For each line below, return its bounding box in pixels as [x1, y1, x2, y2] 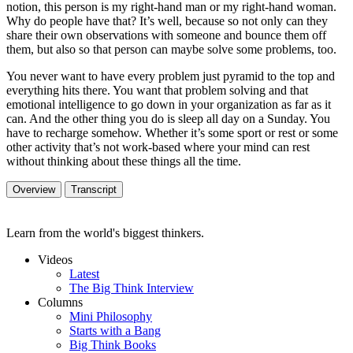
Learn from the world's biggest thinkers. [6, 225, 204, 240]
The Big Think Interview [69, 281, 194, 295]
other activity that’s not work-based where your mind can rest [6, 139, 310, 154]
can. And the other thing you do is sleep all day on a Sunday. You [6, 111, 330, 125]
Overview [13, 183, 55, 195]
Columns [38, 295, 83, 309]
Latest [69, 266, 99, 281]
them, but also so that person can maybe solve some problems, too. [6, 42, 340, 56]
